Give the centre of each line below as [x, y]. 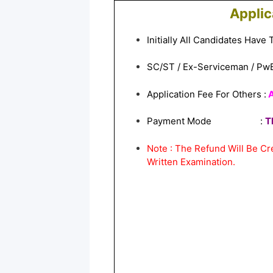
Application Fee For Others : [207, 94]
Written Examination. [191, 161]
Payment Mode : [205, 121]
